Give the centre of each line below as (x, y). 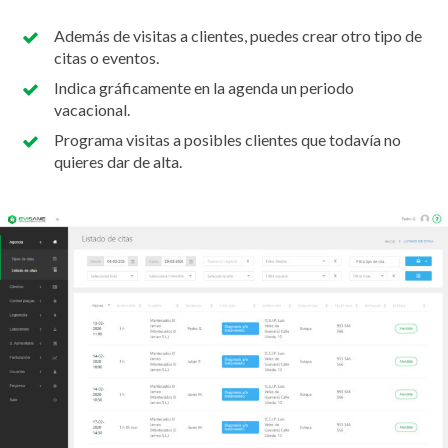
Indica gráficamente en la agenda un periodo (204, 87)
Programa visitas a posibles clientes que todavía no (227, 139)
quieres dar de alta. (118, 161)
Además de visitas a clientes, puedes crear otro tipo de (238, 35)
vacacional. (92, 109)
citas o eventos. (106, 57)
